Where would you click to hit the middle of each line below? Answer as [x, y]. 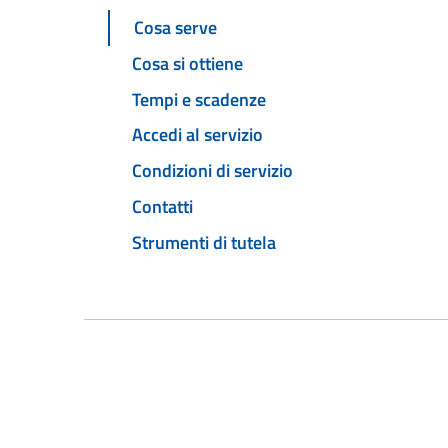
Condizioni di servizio [212, 171]
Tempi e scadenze [199, 99]
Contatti [162, 206]
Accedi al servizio [197, 135]
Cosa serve [175, 28]
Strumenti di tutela [204, 242]
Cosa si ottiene [187, 63]
